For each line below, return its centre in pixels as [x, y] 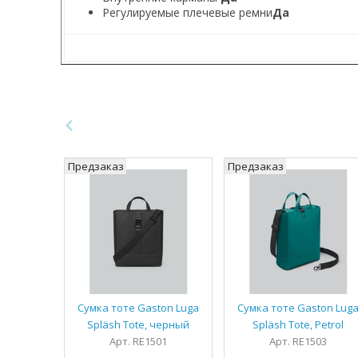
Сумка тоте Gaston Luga [138, 307]
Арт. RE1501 [138, 341]
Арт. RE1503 [298, 341]
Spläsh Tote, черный [138, 324]
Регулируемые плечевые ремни [187, 12]
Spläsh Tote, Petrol [298, 324]
